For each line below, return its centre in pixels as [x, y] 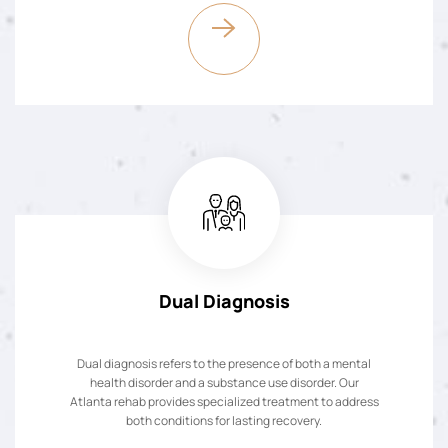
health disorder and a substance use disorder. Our [224, 382]
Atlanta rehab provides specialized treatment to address [224, 401]
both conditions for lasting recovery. [224, 420]
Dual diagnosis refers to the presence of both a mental [224, 363]
